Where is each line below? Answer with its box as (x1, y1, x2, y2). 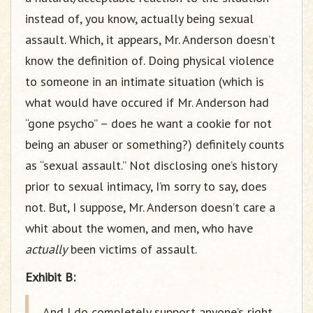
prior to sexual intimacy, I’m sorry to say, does (25, 178, 267, 194)
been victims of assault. (67, 241, 197, 257)
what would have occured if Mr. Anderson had (25, 94, 269, 110)
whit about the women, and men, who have (25, 220, 253, 236)
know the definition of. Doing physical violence (25, 52, 274, 68)
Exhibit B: (25, 269, 75, 285)
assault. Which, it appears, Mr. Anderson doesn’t (25, 31, 275, 48)
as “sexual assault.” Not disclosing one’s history (25, 157, 277, 173)
